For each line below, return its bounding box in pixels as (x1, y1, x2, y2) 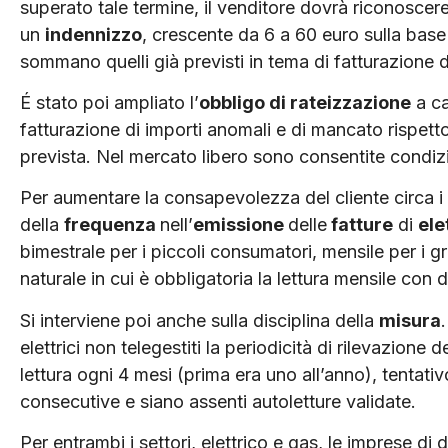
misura (379, 309, 441, 331)
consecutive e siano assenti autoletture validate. (20, 390, 416, 412)
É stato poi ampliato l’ (20, 91, 199, 113)
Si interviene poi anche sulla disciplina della (20, 309, 379, 331)
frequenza (64, 214, 160, 236)
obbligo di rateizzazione (199, 91, 411, 113)
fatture (327, 214, 393, 236)
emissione (193, 214, 288, 236)
